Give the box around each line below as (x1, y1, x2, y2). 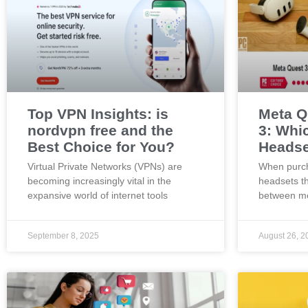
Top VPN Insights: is (27, 106, 168, 122)
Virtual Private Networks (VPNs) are (27, 161, 182, 172)
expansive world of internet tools (27, 190, 168, 201)
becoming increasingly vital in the (27, 175, 171, 186)
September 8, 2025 (27, 231, 99, 241)
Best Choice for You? (27, 139, 175, 155)
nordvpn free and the (27, 122, 173, 138)
